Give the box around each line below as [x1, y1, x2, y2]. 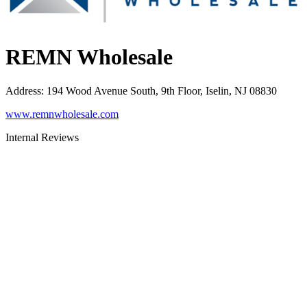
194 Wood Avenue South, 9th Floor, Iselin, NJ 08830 [47, 84, 277, 97]
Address [5, 84, 41, 97]
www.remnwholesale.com [5, 108, 119, 120]
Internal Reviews [5, 131, 79, 143]
